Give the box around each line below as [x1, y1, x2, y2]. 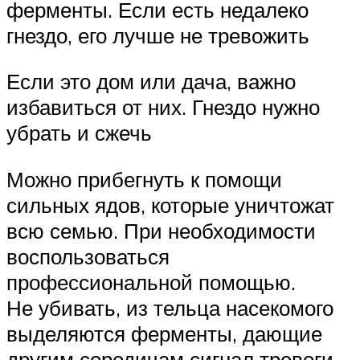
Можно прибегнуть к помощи [6, 166, 282, 193]
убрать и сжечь [6, 120, 152, 146]
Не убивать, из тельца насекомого [6, 295, 333, 321]
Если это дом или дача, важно [6, 68, 296, 95]
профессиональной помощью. [6, 269, 296, 296]
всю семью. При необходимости [6, 218, 316, 244]
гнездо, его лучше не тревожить [6, 22, 309, 48]
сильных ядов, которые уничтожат [6, 192, 334, 219]
